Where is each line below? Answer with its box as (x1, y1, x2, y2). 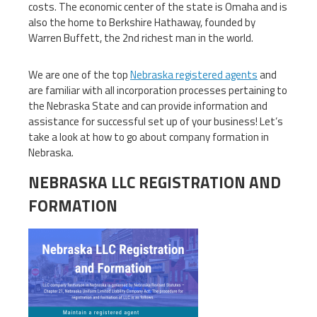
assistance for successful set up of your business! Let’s (28, 113, 283, 129)
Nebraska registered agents (130, 66, 258, 83)
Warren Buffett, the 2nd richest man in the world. (28, 29, 253, 46)
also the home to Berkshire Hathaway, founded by (28, 13, 255, 30)
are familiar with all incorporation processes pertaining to (28, 81, 287, 98)
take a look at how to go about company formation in (28, 128, 269, 145)
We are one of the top (28, 66, 130, 83)
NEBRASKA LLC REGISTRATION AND (28, 170, 281, 195)
